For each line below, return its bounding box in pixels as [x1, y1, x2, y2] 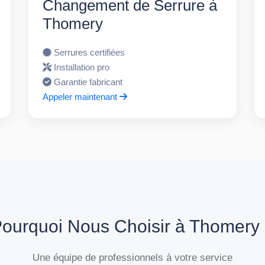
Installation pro [54, 62, 110, 72]
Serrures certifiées [54, 47, 125, 57]
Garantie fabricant [54, 76, 123, 87]
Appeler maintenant [43, 91, 120, 102]
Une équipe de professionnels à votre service [33, 251, 232, 263]
